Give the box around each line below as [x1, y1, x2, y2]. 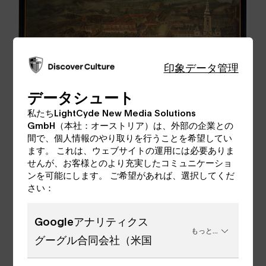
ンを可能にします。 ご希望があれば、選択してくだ [27, 168, 235, 180]
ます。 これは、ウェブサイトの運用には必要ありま [27, 143, 235, 156]
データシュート [27, 86, 135, 106]
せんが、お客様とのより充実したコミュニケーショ [27, 156, 233, 168]
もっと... [191, 226, 218, 235]
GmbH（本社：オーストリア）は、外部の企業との [27, 118, 234, 131]
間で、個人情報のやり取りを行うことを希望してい [27, 131, 233, 143]
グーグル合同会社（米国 [34, 232, 153, 247]
